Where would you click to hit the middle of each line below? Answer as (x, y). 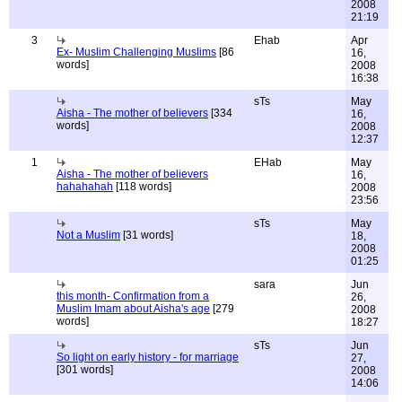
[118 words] (142, 187)
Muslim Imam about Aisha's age (133, 309)
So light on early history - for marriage (148, 357)
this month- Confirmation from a (133, 296)
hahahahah (85, 187)
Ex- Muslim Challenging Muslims (136, 52)
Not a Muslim (88, 235)
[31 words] (147, 235)
